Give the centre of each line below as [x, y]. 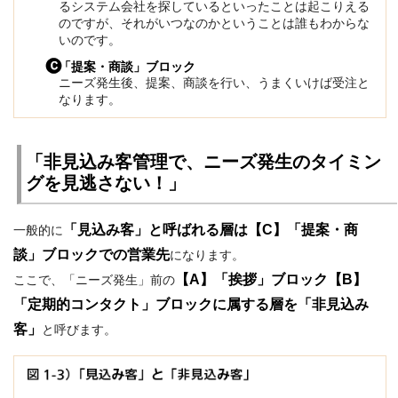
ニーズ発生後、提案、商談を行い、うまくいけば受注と [214, 82]
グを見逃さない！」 [106, 183]
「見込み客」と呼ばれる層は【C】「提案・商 [211, 229]
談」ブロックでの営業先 [92, 254]
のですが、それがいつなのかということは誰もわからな [214, 23]
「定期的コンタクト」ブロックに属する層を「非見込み [191, 304]
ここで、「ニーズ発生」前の [94, 279]
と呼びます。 [79, 329]
